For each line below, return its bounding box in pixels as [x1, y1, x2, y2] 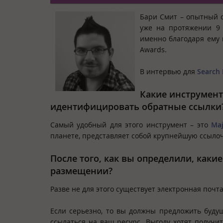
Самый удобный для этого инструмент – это [50, 119, 212, 129]
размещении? [50, 165, 112, 177]
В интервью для [140, 66, 197, 76]
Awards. [140, 44, 167, 54]
